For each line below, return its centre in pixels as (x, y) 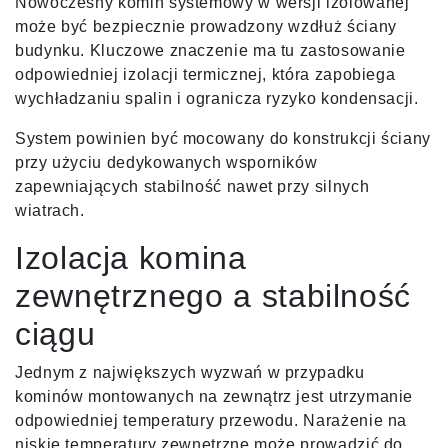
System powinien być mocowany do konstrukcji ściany (223, 138)
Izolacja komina (131, 257)
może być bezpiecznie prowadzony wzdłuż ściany (206, 26)
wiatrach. (50, 210)
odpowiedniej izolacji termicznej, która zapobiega (205, 74)
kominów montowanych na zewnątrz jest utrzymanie (214, 396)
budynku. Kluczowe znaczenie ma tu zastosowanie (210, 50)
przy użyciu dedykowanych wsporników (166, 162)
